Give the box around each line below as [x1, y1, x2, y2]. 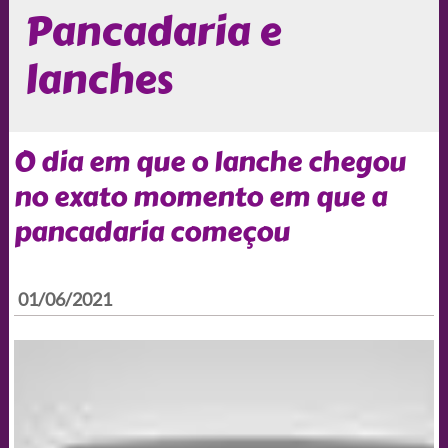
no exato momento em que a [13, 175, 387, 218]
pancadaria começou [13, 210, 290, 253]
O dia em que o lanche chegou [13, 140, 406, 183]
